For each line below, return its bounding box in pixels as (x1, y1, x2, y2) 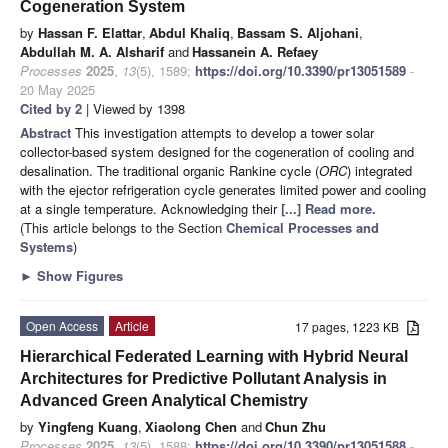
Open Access (26, 316, 98, 334)
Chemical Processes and (226, 217, 379, 237)
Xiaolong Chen (145, 416, 237, 436)
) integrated (347, 160, 412, 180)
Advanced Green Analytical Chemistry (20, 391, 308, 409)
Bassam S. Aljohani (237, 22, 359, 42)
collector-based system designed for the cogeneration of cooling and (20, 141, 414, 161)
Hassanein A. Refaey (192, 41, 318, 61)
